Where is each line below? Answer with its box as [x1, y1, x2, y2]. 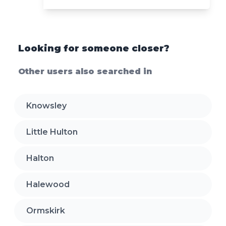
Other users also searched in [18, 66, 152, 76]
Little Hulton [26, 127, 78, 137]
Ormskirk [26, 205, 65, 215]
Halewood [26, 179, 70, 189]
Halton [26, 153, 54, 163]
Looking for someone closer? [18, 42, 169, 54]
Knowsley [26, 100, 67, 110]
